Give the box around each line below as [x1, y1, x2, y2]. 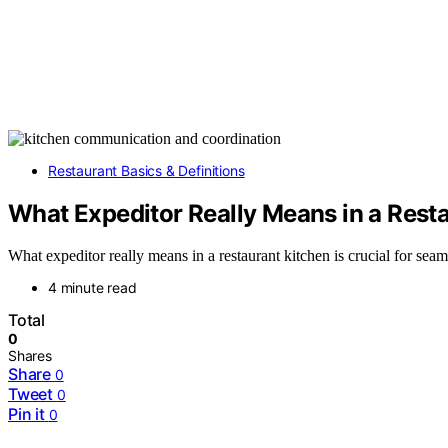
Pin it [8, 404, 45, 425]
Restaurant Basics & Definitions [48, 161, 245, 179]
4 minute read [48, 279, 137, 297]
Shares [8, 347, 52, 365]
